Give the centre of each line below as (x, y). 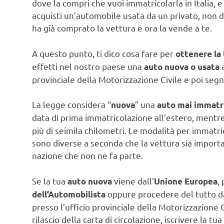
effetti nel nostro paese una (88, 66)
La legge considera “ (71, 104)
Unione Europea (186, 181)
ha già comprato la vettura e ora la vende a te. (122, 28)
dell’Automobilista (69, 194)
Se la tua (50, 180)
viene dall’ (133, 180)
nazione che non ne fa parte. (87, 155)
